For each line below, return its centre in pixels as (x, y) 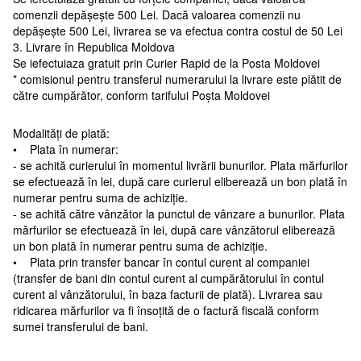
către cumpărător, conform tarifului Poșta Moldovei (141, 95)
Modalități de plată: (61, 133)
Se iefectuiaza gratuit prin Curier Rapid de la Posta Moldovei (166, 62)
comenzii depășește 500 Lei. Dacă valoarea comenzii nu (157, 14)
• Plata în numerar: (66, 149)
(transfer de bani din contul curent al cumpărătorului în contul (168, 278)
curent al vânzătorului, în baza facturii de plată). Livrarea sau (168, 294)
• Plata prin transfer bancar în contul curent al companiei (161, 261)
